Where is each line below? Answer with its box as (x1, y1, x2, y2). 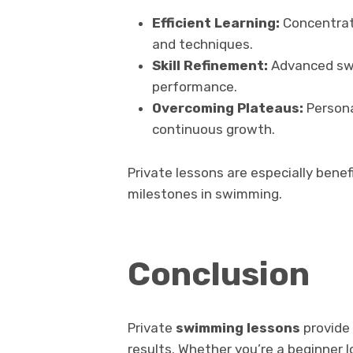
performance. (151, 79, 237, 95)
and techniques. (151, 36, 253, 53)
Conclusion (128, 254, 310, 293)
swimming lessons (176, 319, 300, 336)
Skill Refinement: (151, 58, 268, 74)
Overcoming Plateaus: (151, 100, 303, 117)
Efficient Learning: (151, 15, 280, 32)
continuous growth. (151, 121, 275, 138)
